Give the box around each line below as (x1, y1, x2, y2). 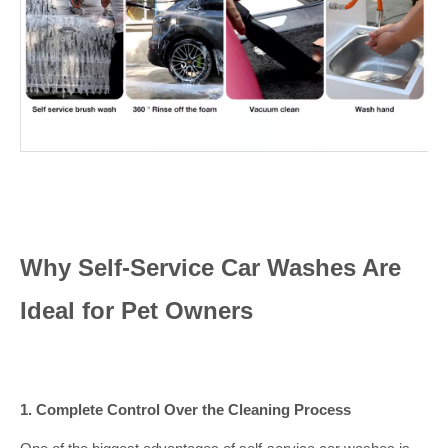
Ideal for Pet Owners (20, 297, 253, 324)
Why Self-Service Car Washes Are (20, 254, 401, 281)
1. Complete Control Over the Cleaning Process (20, 401, 351, 418)
